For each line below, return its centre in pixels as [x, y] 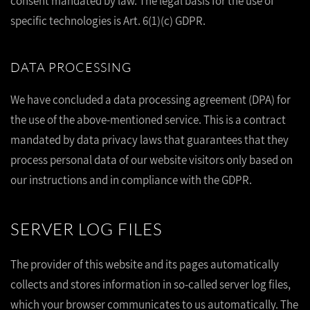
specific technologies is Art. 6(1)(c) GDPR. [108, 21]
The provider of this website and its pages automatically [145, 264]
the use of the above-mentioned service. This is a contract [148, 120]
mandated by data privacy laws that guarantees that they [149, 140]
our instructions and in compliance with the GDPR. [131, 180]
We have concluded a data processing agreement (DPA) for [151, 100]
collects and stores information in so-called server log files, [151, 284]
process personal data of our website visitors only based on [152, 160]
